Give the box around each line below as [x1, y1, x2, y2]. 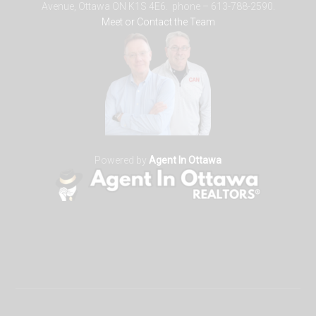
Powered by [95, 154, 149, 166]
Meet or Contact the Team [101, 16, 215, 28]
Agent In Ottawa [149, 154, 221, 166]
